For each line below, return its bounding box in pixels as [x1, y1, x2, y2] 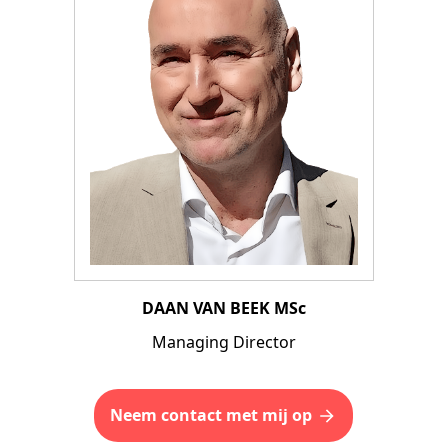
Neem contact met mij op [123, 403, 313, 426]
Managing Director [151, 331, 296, 354]
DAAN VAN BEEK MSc [141, 297, 306, 320]
